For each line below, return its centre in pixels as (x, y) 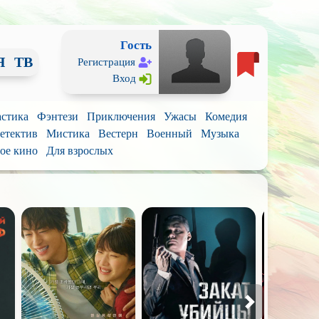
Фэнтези (58, 116)
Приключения (121, 116)
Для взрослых (79, 151)
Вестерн (118, 134)
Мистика (68, 134)
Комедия (226, 116)
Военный (169, 134)
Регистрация (107, 62)
